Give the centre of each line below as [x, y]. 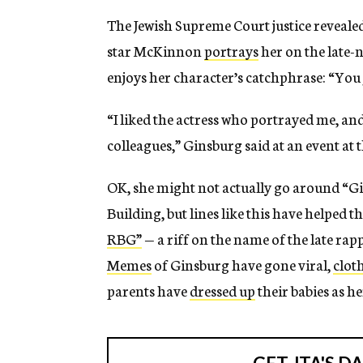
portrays [231, 51]
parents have [148, 290]
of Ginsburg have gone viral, [242, 265]
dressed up [222, 290]
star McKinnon [156, 51]
